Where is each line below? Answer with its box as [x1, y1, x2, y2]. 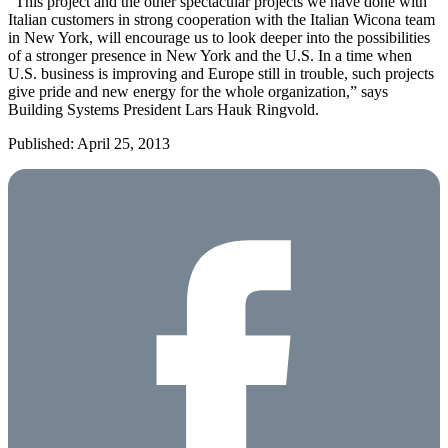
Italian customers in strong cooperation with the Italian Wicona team [8, 10, 435, 28]
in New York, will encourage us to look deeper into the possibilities [8, 28, 430, 46]
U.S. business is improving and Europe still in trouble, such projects [8, 64, 434, 82]
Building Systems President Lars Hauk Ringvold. [8, 100, 319, 118]
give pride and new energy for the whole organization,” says [8, 82, 388, 100]
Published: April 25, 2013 [8, 134, 170, 152]
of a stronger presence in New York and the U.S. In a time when [8, 46, 412, 64]
